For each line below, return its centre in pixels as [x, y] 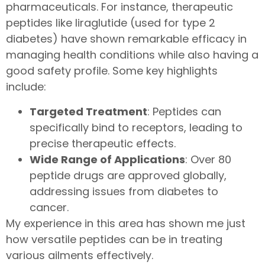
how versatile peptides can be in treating [114, 239]
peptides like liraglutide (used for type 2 [111, 23]
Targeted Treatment [88, 111]
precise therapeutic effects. [103, 143]
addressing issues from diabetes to [124, 191]
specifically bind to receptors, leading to [136, 127]
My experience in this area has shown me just [126, 223]
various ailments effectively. [80, 255]
